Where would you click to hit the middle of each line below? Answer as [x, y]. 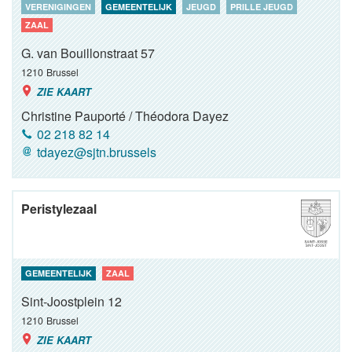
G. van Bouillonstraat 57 [88, 53]
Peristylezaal [59, 209]
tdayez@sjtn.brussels [97, 152]
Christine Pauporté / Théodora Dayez [125, 116]
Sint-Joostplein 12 [71, 301]
